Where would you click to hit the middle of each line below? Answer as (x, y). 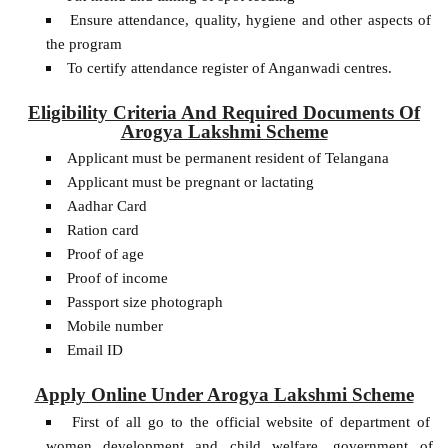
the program (83, 43)
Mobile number (114, 326)
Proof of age (105, 254)
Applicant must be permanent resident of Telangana (227, 158)
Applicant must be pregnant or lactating (190, 182)
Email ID (94, 350)
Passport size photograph (144, 302)
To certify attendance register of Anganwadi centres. (229, 67)
